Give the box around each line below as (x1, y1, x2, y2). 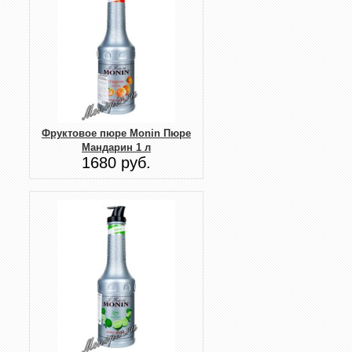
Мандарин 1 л (82, 141, 151, 154)
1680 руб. (82, 154, 151, 172)
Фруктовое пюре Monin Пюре (42, 127, 191, 140)
